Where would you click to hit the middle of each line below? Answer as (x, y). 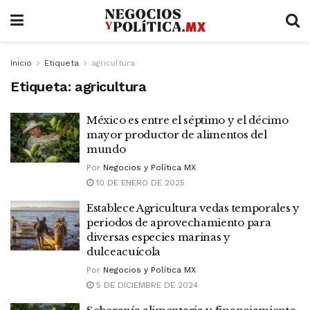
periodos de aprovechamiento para (179, 222)
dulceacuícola (124, 252)
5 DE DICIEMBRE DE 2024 (146, 285)
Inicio (21, 63)
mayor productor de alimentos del (177, 135)
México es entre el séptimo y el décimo (188, 120)
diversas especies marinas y (158, 237)
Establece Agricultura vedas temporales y (193, 208)
